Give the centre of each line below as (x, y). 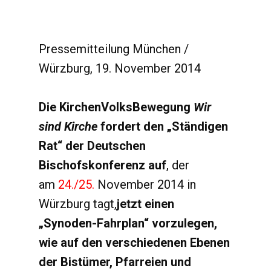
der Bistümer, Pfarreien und (115, 262)
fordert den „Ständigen (163, 126)
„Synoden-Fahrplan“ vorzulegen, (128, 223)
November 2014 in (145, 184)
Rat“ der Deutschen (92, 146)
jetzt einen (145, 204)
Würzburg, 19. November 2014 (120, 68)
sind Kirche (68, 126)
